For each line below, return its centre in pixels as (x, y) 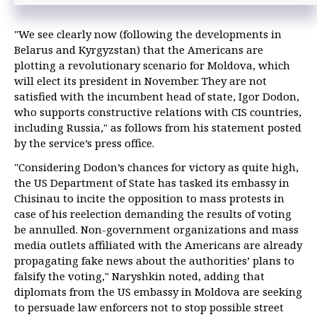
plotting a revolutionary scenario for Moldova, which (152, 65)
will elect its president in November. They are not (140, 81)
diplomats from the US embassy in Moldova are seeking (158, 292)
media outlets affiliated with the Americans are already (158, 245)
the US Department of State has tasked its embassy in (152, 183)
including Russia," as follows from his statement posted (158, 128)
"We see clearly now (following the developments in (148, 34)
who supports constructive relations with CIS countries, (158, 112)
